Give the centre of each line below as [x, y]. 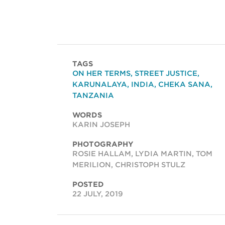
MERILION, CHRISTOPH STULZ [129, 165]
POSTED [88, 185]
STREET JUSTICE [166, 74]
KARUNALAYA [100, 85]
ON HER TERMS [101, 74]
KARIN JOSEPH [101, 125]
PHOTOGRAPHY [103, 144]
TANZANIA [93, 96]
